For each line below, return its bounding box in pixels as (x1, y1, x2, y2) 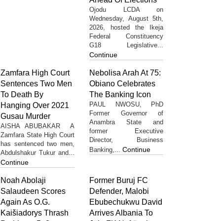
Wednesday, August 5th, (89, 14, 163, 22)
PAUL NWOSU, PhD (89, 100, 163, 108)
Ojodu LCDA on (89, 5, 163, 13)
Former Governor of (89, 109, 163, 117)
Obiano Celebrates (89, 79, 155, 88)
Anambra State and (89, 118, 163, 126)
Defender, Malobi (89, 186, 149, 195)
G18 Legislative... (89, 41, 163, 49)
